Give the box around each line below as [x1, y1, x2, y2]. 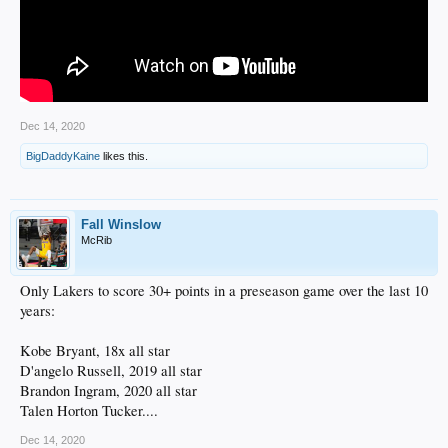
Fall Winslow [81, 216, 161, 232]
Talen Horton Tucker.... [20, 400, 158, 420]
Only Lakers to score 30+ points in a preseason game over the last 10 [20, 280, 428, 300]
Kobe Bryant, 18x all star [20, 340, 170, 360]
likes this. [100, 149, 148, 162]
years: [20, 300, 55, 320]
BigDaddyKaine [26, 149, 100, 162]
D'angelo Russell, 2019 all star [20, 360, 202, 380]
